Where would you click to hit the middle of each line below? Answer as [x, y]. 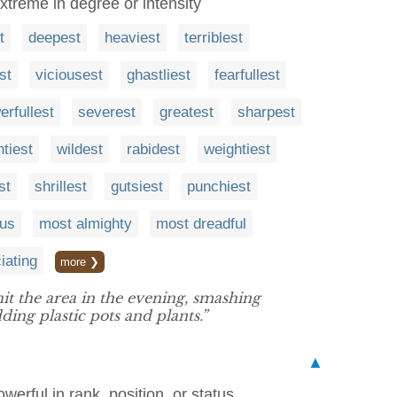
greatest [187, 112]
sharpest [266, 112]
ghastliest [159, 75]
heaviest [132, 38]
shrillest [61, 187]
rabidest [153, 149]
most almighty [86, 224]
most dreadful [201, 224]
